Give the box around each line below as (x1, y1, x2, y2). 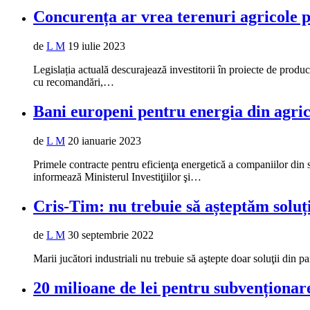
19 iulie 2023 (68, 39, 125, 52)
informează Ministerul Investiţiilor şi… (33, 170, 201, 183)
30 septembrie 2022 (68, 229, 154, 241)
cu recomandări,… (33, 75, 114, 88)
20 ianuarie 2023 (68, 134, 141, 147)
